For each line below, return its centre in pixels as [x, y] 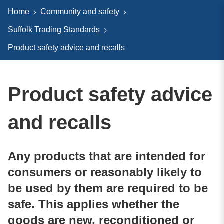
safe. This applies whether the [94, 204]
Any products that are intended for [107, 156]
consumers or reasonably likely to [105, 172]
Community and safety [80, 12]
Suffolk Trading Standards [54, 30]
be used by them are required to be [108, 188]
